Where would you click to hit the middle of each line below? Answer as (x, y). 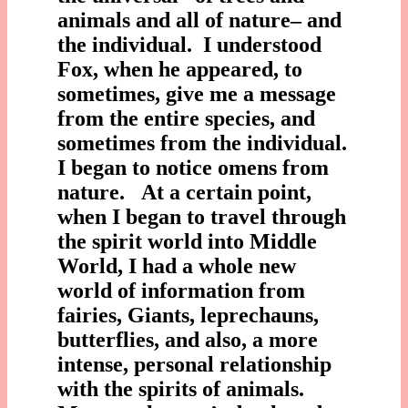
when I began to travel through (202, 216)
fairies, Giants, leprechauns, (188, 315)
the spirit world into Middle (187, 241)
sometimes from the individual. (202, 143)
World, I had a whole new (177, 265)
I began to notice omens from (193, 167)
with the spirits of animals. (189, 388)
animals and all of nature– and (199, 20)
